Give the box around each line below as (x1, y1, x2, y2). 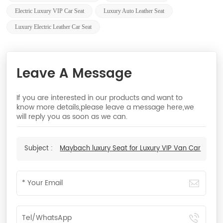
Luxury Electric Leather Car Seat (15, 23, 92, 30)
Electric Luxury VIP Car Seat (15, 7, 85, 14)
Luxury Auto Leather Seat (104, 7, 165, 14)
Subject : (24, 143, 55, 154)
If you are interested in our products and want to (16, 92, 183, 104)
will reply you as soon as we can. (16, 111, 128, 122)
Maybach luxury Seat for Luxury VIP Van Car (60, 143, 201, 154)
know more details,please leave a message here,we (16, 101, 195, 113)
